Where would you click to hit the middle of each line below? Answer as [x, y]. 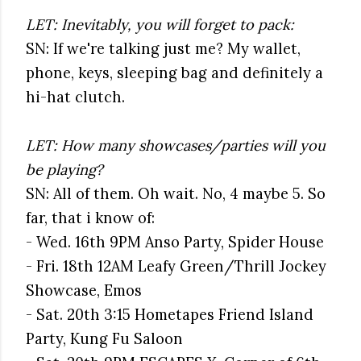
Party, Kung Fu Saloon [104, 339]
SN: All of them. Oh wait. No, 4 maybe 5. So [176, 194]
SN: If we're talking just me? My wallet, [163, 49]
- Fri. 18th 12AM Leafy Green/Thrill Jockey [176, 266]
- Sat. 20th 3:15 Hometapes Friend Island [170, 315]
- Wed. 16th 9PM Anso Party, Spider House [175, 242]
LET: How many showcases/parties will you [176, 145]
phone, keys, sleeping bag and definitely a [174, 73]
